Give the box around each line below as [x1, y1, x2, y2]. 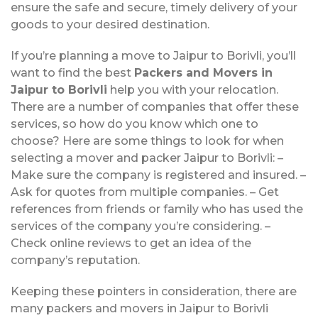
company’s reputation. [11, 253, 140, 267]
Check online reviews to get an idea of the [11, 236, 251, 250]
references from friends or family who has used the [11, 202, 303, 216]
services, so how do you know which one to [11, 116, 258, 131]
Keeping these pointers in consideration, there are [11, 284, 297, 298]
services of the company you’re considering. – [11, 219, 270, 233]
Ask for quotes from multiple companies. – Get [11, 185, 279, 199]
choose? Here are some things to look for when [11, 133, 284, 148]
